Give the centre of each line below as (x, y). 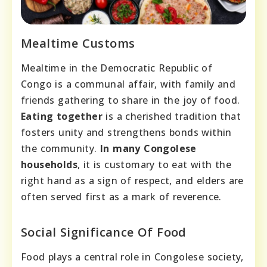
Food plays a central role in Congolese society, (132, 257)
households (49, 164)
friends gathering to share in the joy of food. (131, 100)
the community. (61, 148)
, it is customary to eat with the (155, 164)
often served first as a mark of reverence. (121, 196)
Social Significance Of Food (104, 232)
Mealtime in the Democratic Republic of (117, 68)
